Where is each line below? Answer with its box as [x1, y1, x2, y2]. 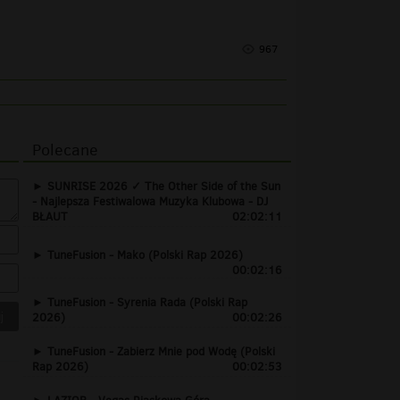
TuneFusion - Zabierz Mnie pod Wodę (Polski [47, 343, 275, 359]
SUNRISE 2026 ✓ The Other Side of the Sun [47, 178, 280, 194]
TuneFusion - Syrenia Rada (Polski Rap [47, 294, 247, 310]
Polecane [32, 138, 98, 161]
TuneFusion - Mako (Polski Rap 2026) [47, 246, 243, 262]
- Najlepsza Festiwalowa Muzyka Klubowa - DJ [32, 193, 269, 209]
